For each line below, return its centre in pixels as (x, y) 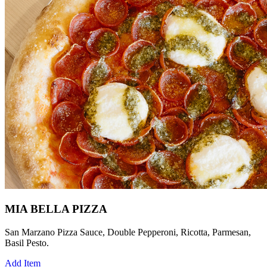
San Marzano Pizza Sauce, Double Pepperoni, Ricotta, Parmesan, (128, 232)
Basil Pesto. (27, 243)
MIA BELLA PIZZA (56, 209)
